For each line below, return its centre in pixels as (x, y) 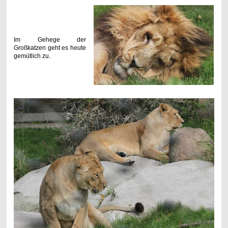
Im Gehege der (50, 39)
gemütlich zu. (33, 56)
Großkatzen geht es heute (50, 48)
